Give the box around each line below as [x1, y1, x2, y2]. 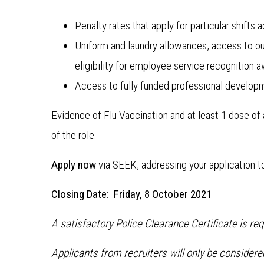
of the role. [51, 128, 97, 142]
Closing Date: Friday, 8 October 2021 [51, 187, 212, 201]
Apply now [51, 158, 98, 171]
